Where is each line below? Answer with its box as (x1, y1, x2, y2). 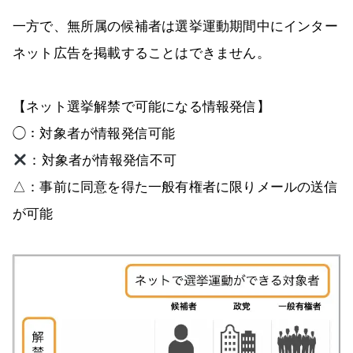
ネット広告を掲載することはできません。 (13, 46, 270, 61)
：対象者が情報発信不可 (28, 153, 177, 169)
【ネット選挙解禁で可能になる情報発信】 (13, 99, 270, 115)
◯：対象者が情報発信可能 (13, 126, 176, 142)
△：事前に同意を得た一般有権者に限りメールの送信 (13, 180, 338, 195)
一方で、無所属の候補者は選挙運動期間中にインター (13, 19, 338, 35)
